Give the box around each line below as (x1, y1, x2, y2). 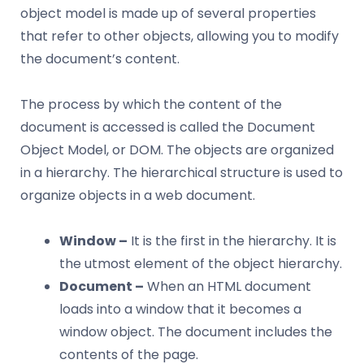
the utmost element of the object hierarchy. (59, 253, 342, 273)
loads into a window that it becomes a (59, 299, 301, 318)
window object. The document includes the (59, 322, 332, 341)
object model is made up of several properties (20, 3, 316, 23)
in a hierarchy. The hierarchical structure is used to (20, 162, 343, 182)
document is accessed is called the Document (20, 117, 315, 136)
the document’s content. (20, 49, 180, 68)
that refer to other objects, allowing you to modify (20, 26, 339, 45)
